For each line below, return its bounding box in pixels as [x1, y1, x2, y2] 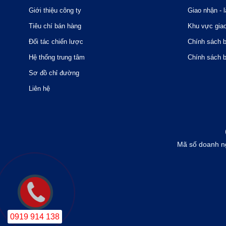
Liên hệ [29, 84, 50, 92]
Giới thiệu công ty [29, 6, 81, 14]
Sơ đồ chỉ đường [29, 69, 79, 77]
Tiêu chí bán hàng [29, 22, 81, 30]
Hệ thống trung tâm [29, 53, 85, 61]
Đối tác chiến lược [29, 37, 83, 45]
